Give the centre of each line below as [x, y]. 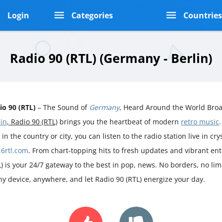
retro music [200, 121]
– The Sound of [62, 107]
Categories [92, 15]
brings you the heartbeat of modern [119, 121]
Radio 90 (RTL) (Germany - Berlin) [111, 58]
